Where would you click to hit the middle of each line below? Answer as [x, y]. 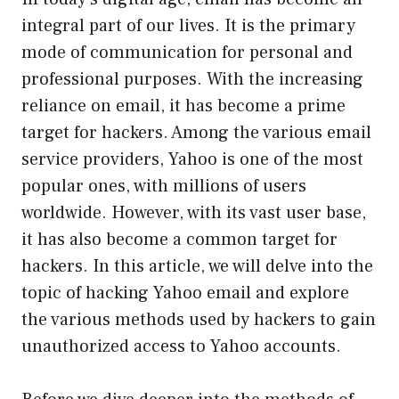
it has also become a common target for [179, 239]
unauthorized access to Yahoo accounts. [181, 346]
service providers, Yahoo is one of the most [192, 159]
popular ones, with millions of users [164, 186]
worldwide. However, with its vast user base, [194, 212]
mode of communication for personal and [187, 52]
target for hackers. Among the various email [196, 132]
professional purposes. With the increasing [192, 79]
